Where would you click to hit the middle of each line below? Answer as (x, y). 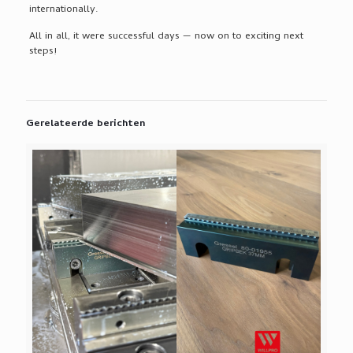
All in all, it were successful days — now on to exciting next (166, 36)
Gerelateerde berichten (85, 124)
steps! (43, 51)
